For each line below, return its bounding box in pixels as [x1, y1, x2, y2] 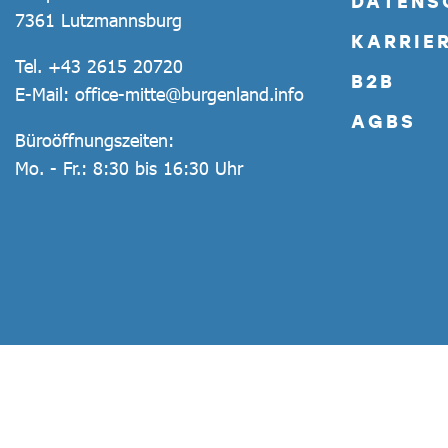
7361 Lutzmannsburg [15, 8, 182, 31]
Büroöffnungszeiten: [15, 128, 174, 151]
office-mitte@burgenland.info [75, 82, 304, 105]
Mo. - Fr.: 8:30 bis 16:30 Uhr [15, 156, 243, 179]
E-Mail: [15, 82, 75, 105]
